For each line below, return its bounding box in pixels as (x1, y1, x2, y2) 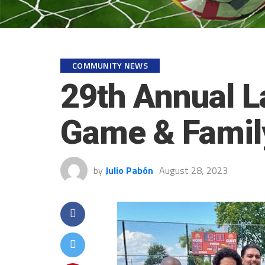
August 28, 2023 (159, 163, 228, 177)
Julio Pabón (105, 163, 153, 177)
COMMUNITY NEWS (72, 59, 148, 72)
